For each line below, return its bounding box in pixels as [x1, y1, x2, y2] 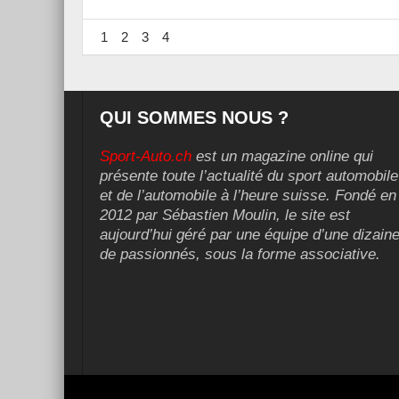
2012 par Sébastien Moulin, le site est [100, 207, 350, 224]
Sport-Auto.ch [100, 148, 191, 166]
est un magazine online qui [191, 148, 373, 166]
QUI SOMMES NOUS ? [100, 108, 289, 128]
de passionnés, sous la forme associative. [100, 246, 380, 264]
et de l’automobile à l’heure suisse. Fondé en [100, 187, 396, 205]
